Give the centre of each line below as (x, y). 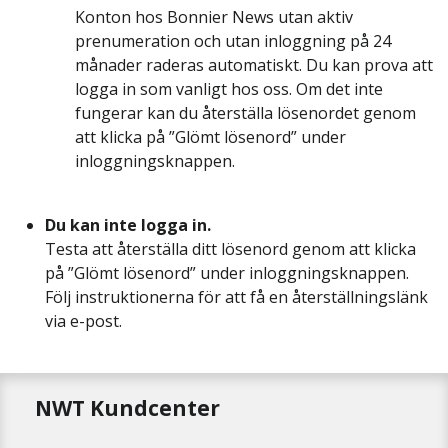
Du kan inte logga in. (128, 225)
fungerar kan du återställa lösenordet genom (245, 113)
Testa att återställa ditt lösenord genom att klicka (230, 249)
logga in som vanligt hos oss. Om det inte (229, 89)
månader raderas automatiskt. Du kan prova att (254, 65)
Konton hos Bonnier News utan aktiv (214, 17)
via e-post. (83, 321)
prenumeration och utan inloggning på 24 (233, 41)
